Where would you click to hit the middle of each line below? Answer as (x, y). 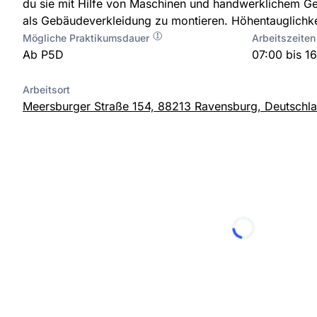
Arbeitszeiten (284, 38)
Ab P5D (43, 54)
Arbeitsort (46, 89)
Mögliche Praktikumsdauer (87, 38)
